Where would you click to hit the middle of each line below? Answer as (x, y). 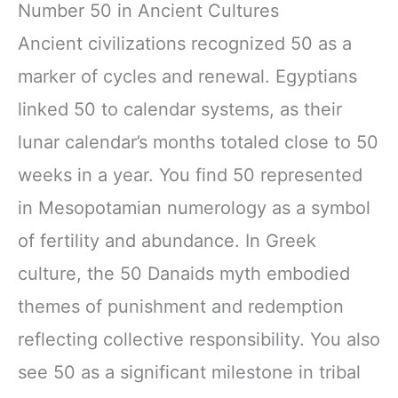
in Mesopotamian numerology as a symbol (194, 207)
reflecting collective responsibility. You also (199, 339)
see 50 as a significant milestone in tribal (189, 372)
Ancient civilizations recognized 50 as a (185, 43)
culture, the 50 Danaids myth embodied (184, 273)
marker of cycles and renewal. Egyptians (187, 76)
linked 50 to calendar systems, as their (180, 109)
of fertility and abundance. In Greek (167, 240)
